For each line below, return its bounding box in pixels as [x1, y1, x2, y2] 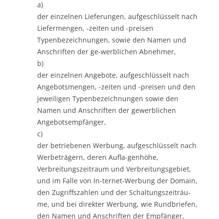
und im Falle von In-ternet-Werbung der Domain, [37, 175, 197, 185]
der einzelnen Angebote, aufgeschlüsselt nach [37, 70, 189, 80]
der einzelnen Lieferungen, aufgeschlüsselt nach [37, 11, 197, 21]
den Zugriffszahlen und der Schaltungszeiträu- [37, 187, 191, 197]
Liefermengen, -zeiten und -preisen [37, 23, 153, 33]
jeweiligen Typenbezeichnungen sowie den [37, 93, 178, 103]
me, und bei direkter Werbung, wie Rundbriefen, [37, 199, 197, 209]
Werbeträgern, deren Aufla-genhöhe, [37, 152, 158, 162]
